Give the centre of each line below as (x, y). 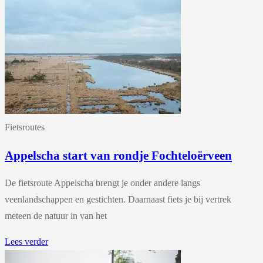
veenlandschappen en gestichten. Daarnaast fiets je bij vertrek (118, 199)
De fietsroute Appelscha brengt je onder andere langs (102, 183)
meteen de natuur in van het (56, 216)
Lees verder (26, 242)
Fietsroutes (25, 127)
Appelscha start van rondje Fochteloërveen (118, 156)
